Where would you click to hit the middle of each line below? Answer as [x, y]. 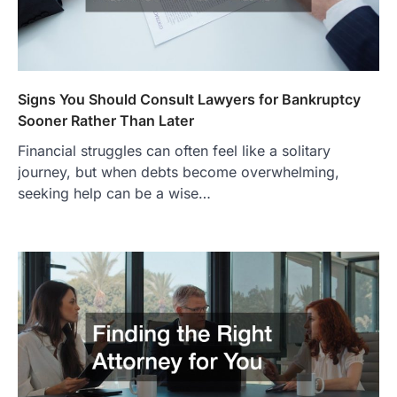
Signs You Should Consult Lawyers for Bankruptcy [189, 99]
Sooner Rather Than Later [106, 120]
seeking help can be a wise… [114, 193]
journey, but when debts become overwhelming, [179, 171]
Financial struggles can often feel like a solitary [174, 150]
